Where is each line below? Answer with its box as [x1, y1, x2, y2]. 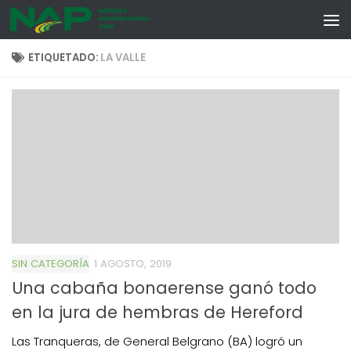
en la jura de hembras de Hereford [12, 300, 303, 324]
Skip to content [21, 16, 116, 32]
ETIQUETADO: [28, 50, 101, 65]
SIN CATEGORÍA [12, 255, 89, 271]
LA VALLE [100, 50, 147, 65]
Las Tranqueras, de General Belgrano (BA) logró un [12, 332, 302, 349]
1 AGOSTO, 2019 [94, 255, 172, 271]
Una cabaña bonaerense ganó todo [12, 276, 317, 299]
